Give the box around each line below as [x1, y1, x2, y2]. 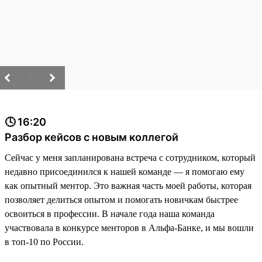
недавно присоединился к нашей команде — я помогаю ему [5, 167, 244, 177]
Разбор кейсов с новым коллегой [5, 131, 178, 144]
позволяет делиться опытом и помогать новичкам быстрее [5, 195, 238, 205]
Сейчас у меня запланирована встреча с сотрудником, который [5, 153, 256, 163]
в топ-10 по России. [5, 237, 84, 247]
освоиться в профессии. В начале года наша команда [5, 209, 215, 219]
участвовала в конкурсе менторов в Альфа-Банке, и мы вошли [5, 223, 254, 233]
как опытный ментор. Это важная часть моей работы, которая [5, 181, 251, 191]
